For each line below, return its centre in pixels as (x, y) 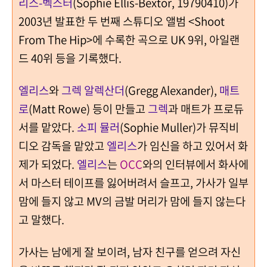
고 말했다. (43, 219)
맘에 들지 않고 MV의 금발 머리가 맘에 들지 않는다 (132, 201)
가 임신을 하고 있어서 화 (193, 145)
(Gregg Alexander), (172, 90)
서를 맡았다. (46, 127)
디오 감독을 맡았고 (61, 145)
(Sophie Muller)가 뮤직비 (179, 127)
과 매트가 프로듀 (206, 108)
